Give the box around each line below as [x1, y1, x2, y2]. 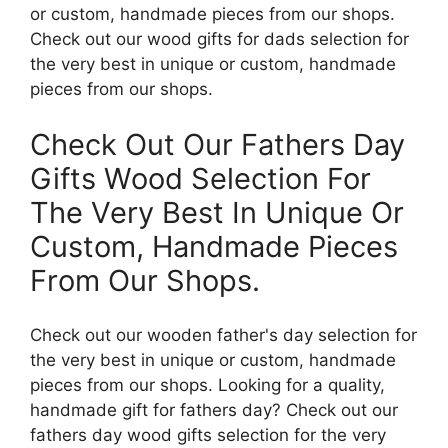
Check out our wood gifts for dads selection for [30, 29, 409, 50]
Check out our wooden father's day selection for [30, 325, 417, 346]
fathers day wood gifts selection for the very [30, 425, 386, 446]
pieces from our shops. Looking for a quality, [30, 375, 385, 396]
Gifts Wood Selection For [30, 160, 371, 196]
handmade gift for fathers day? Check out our [30, 400, 398, 421]
